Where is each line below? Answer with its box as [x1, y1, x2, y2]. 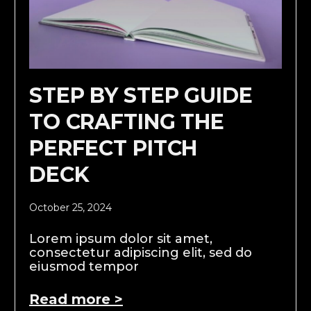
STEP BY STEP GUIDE [28, 82, 253, 108]
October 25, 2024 [28, 201, 112, 214]
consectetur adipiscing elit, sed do [28, 244, 252, 260]
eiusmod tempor [28, 258, 139, 274]
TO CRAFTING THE [28, 108, 225, 135]
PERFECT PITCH [28, 135, 198, 161]
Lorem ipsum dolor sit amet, [28, 230, 212, 246]
